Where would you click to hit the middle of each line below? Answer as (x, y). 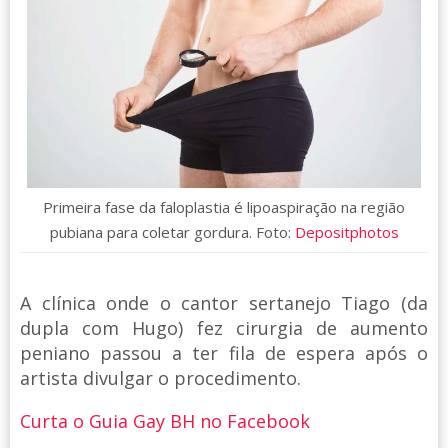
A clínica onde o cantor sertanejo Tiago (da (224, 302)
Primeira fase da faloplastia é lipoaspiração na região (224, 206)
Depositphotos (346, 231)
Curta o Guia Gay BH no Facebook (165, 420)
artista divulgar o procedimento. (160, 377)
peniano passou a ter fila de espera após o (224, 352)
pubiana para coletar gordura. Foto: (172, 231)
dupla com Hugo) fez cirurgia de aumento (224, 327)
